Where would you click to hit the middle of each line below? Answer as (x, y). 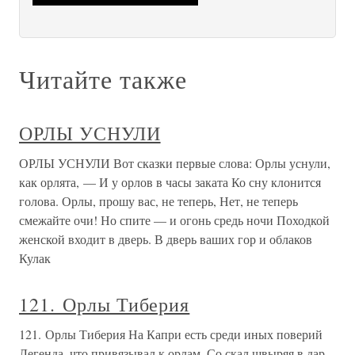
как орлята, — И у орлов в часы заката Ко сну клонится (170, 182)
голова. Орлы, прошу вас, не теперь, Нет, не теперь (158, 201)
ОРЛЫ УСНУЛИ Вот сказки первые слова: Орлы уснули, (175, 163)
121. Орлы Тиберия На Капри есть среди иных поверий (171, 334)
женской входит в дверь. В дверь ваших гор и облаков (166, 239)
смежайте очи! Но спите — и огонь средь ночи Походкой (174, 220)
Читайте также (103, 79)
